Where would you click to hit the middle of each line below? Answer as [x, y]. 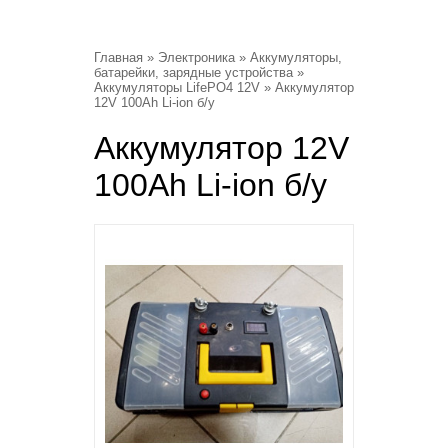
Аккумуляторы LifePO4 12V [177, 87]
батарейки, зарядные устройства [193, 72]
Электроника [196, 57]
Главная [118, 57]
